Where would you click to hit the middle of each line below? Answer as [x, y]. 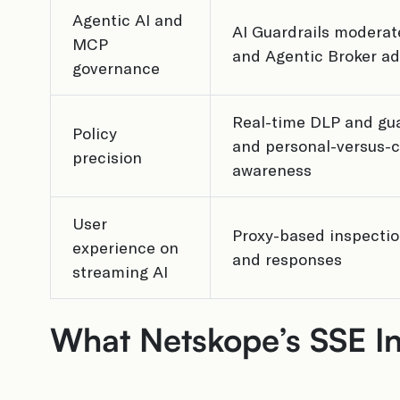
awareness [272, 170]
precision [107, 157]
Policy [95, 133]
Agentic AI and [128, 20]
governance [116, 68]
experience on [125, 247]
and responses [287, 259]
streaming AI [120, 271]
